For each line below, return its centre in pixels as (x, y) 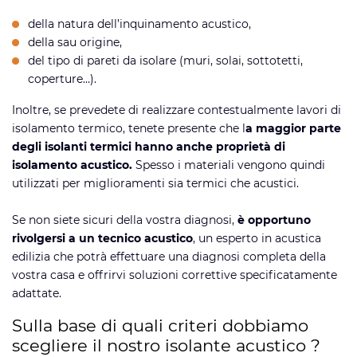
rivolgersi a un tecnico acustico (102, 238)
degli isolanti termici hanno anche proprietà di (149, 146)
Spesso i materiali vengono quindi (229, 165)
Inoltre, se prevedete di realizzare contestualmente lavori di (177, 110)
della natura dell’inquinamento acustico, (139, 24)
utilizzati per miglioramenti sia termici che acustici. (155, 183)
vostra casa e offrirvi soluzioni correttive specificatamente (175, 275)
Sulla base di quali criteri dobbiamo (160, 325)
